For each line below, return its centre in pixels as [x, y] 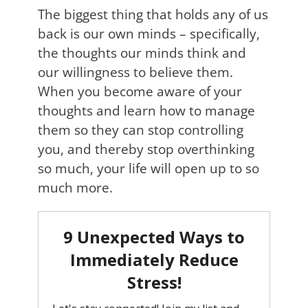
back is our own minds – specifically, [149, 34]
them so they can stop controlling [141, 130]
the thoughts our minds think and [142, 53]
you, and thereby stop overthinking [146, 149]
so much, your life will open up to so [148, 168]
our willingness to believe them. [135, 72]
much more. [75, 188]
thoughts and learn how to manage [146, 111]
